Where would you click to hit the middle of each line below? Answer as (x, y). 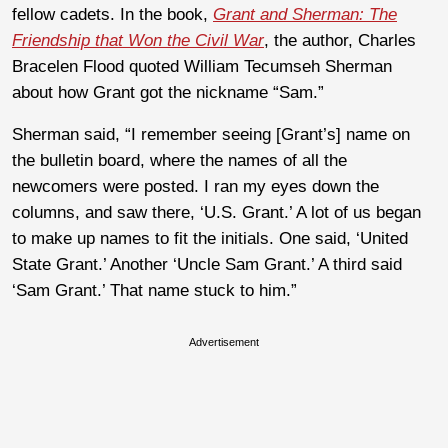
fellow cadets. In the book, (112, 15)
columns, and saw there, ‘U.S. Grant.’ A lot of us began (216, 213)
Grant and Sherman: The (305, 15)
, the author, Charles (340, 41)
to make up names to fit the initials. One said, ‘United (210, 239)
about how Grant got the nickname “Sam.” (168, 93)
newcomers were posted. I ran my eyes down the (195, 187)
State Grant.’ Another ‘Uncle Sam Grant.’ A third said (207, 265)
